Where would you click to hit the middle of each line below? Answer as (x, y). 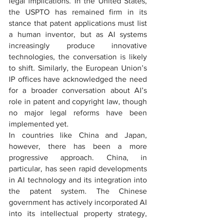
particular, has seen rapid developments (78, 169)
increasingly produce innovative (78, 45)
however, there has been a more (78, 146)
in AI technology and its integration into (78, 180)
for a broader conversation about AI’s (78, 90)
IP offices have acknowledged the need (78, 79)
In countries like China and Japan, (78, 135)
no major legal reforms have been (78, 113)
